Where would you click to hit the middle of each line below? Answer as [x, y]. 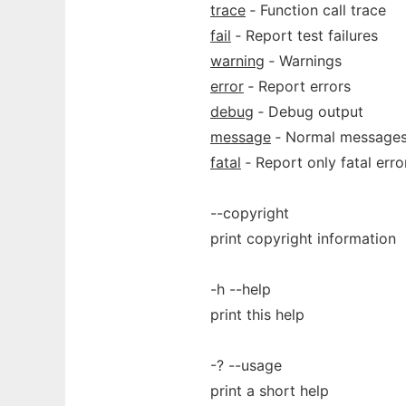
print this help [257, 314]
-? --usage [246, 365]
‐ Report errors [297, 86]
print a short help [270, 391]
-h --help [241, 289]
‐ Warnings [303, 61]
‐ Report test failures [304, 35]
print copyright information [303, 238]
